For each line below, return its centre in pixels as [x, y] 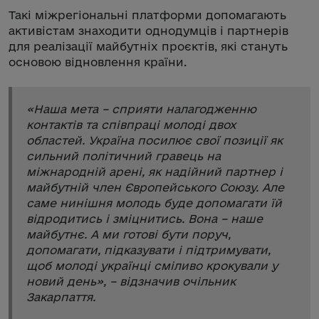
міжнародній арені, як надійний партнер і [155, 171]
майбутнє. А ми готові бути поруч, [129, 234]
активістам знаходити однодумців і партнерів [148, 30]
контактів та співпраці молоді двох [131, 124]
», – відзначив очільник [166, 281]
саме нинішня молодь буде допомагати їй [154, 203]
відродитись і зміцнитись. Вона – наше [145, 218]
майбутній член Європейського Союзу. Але [155, 187]
